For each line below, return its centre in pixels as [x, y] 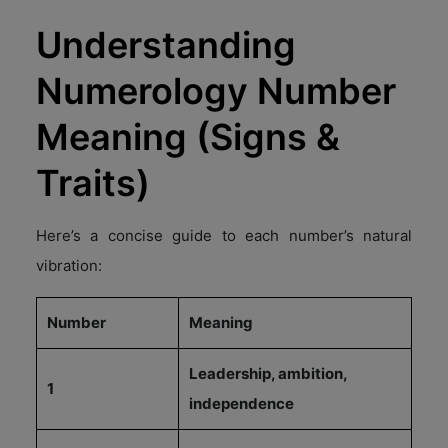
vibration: [69, 265]
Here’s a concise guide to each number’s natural [224, 235]
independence [241, 403]
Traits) [93, 182]
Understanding [166, 44]
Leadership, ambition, [268, 373]
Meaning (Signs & [188, 136]
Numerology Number [216, 90]
